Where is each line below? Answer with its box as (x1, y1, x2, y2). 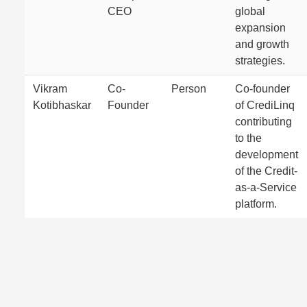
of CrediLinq (235, 99, 295, 111)
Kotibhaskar (33, 99, 91, 111)
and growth (235, 38, 289, 50)
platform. (235, 198, 277, 210)
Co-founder (235, 83, 290, 95)
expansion (235, 22, 286, 34)
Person (171, 83, 206, 95)
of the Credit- (235, 165, 297, 177)
